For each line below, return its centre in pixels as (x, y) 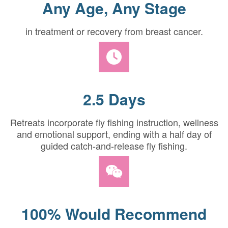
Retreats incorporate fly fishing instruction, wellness (114, 122)
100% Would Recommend (114, 213)
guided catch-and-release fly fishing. (114, 145)
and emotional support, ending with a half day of (114, 134)
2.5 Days (114, 99)
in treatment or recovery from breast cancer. (114, 31)
